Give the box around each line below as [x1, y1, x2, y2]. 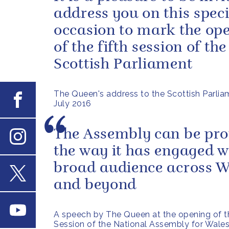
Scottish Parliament [54, 58, 193, 72]
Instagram [18, 146, 48, 154]
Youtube [26, 204, 58, 214]
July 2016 [54, 99, 91, 108]
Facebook [26, 94, 64, 103]
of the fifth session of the [54, 41, 226, 55]
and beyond [54, 178, 136, 193]
